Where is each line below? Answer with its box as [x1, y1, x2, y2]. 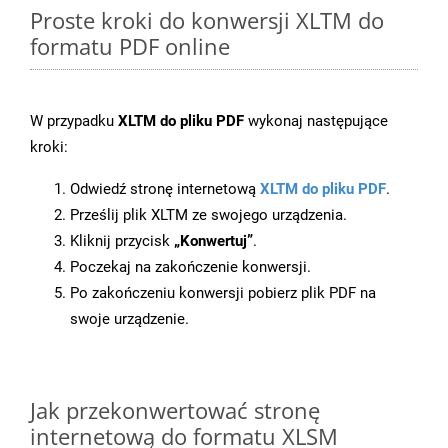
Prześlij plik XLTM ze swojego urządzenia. [70, 206, 347, 225]
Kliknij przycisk [70, 232, 174, 251]
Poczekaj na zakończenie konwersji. [70, 258, 311, 277]
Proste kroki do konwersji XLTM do [30, 5, 384, 36]
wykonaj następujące [244, 112, 388, 131]
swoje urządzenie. [70, 310, 189, 329]
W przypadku [30, 112, 118, 131]
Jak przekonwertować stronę [30, 395, 320, 426]
